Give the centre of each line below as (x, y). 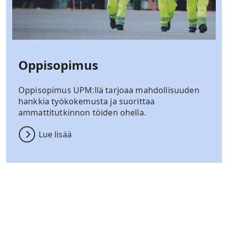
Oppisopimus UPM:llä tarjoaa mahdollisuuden (109, 90)
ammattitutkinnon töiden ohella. (82, 112)
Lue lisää (55, 134)
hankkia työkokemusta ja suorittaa (87, 101)
